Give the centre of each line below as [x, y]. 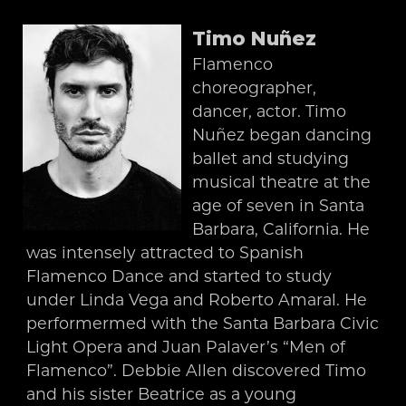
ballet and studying [271, 158]
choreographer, [255, 87]
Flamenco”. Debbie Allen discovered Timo [196, 370]
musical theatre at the [282, 181]
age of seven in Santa [279, 205]
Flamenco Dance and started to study [179, 275]
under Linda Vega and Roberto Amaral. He [196, 299]
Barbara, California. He [281, 228]
